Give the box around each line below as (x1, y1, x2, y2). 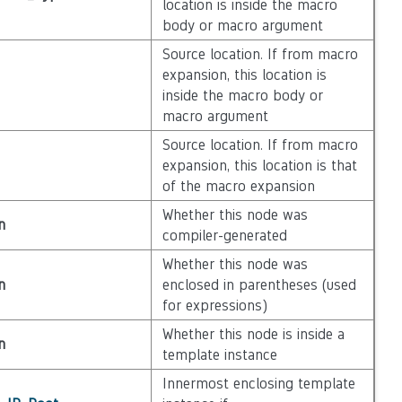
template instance (162, 346, 277, 363)
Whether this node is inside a (162, 326, 345, 343)
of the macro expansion (162, 178, 315, 195)
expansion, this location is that (162, 157, 357, 174)
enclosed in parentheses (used (162, 276, 356, 293)
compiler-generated (162, 227, 287, 244)
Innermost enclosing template (162, 375, 355, 392)
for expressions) (162, 297, 267, 314)
